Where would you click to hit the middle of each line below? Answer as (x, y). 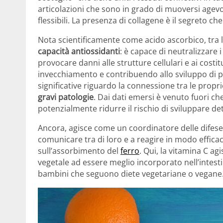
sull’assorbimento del (79, 151)
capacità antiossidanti (79, 51)
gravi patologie (66, 97)
